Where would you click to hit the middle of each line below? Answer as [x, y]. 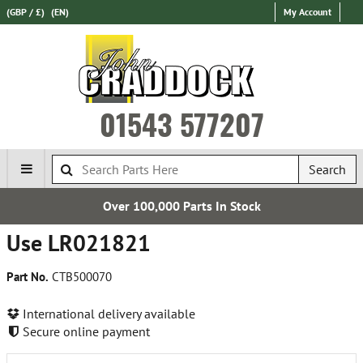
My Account [307, 12]
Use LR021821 [79, 243]
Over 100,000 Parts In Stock [181, 206]
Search [327, 169]
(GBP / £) [26, 12]
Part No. [28, 277]
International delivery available [107, 313]
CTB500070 [80, 277]
